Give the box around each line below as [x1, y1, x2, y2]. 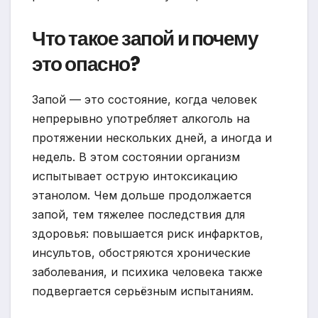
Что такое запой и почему [32, 25, 258, 53]
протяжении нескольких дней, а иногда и [32, 131, 272, 146]
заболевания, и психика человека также [32, 265, 263, 280]
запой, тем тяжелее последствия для [32, 207, 245, 222]
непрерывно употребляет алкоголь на [32, 111, 250, 126]
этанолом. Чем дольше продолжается [32, 188, 251, 203]
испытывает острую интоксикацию [32, 169, 238, 184]
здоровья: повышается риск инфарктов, [32, 226, 263, 241]
